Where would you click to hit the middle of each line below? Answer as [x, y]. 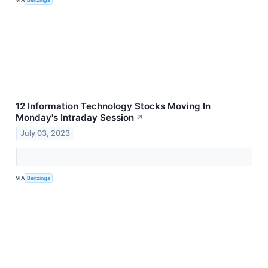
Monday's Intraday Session [75, 118]
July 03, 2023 [45, 133]
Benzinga [39, 178]
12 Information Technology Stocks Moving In [113, 106]
